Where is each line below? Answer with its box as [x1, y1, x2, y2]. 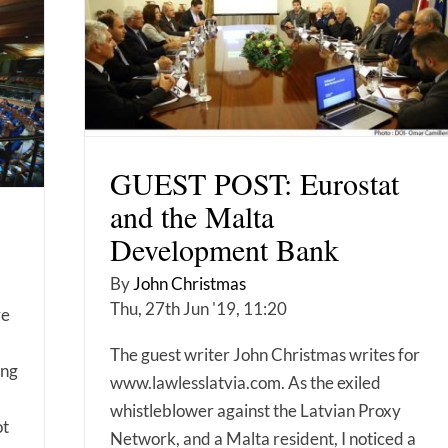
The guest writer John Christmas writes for [110, 343, 420, 365]
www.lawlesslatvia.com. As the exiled [110, 371, 381, 393]
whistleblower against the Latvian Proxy [110, 399, 401, 421]
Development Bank [110, 228, 339, 269]
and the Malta [110, 195, 274, 236]
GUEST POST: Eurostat [110, 162, 399, 203]
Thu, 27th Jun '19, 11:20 [110, 297, 287, 319]
